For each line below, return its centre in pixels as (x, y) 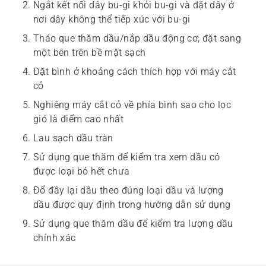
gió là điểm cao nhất (78, 119)
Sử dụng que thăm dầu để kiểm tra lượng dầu (133, 224)
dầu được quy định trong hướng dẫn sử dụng (132, 205)
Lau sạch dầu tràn (73, 138)
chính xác (55, 238)
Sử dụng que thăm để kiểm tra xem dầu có (127, 157)
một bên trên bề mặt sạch (90, 53)
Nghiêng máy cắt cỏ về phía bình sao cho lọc (132, 105)
